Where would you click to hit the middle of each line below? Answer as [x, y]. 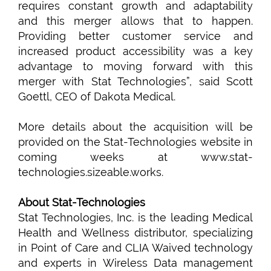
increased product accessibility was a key [135, 51]
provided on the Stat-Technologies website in [135, 142]
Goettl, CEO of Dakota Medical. [97, 96]
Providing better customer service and [135, 36]
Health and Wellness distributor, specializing [135, 233]
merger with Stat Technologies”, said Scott [135, 81]
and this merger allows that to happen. [135, 21]
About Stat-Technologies [82, 202]
